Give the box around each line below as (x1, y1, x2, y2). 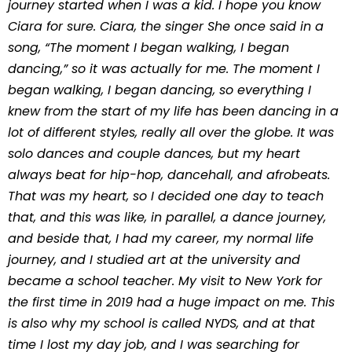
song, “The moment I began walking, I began (8, 38, 289, 57)
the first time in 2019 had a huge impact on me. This (8, 293, 335, 311)
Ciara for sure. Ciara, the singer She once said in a (8, 17, 324, 35)
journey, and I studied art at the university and (8, 251, 300, 269)
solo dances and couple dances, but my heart (8, 145, 300, 163)
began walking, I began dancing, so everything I (8, 81, 311, 99)
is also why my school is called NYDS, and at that (8, 314, 315, 332)
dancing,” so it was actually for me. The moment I (8, 60, 320, 78)
